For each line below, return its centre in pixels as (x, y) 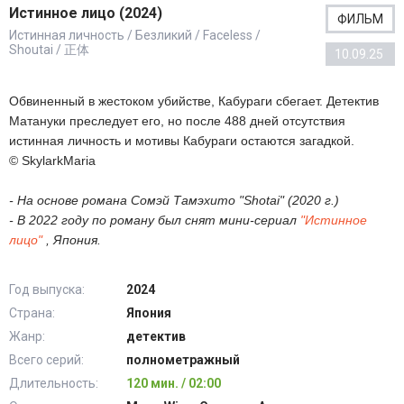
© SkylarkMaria (52, 161)
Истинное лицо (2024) (86, 13)
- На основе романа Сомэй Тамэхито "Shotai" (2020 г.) (174, 200)
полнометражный (183, 360)
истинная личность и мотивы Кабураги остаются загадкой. (182, 141)
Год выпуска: (47, 289)
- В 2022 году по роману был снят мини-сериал (155, 220)
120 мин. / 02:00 (174, 383)
